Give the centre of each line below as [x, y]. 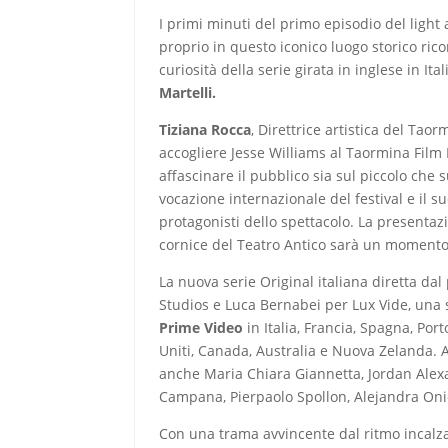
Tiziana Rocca [205, 129]
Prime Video [201, 327]
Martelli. [188, 92]
